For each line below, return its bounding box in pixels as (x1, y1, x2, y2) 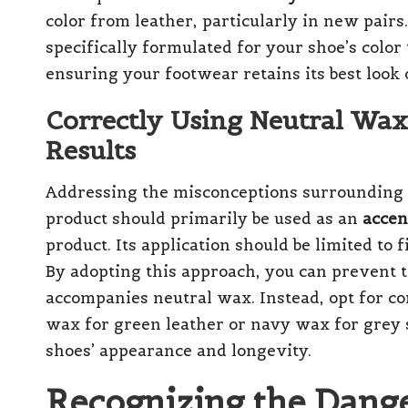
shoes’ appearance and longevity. (46, 340, 311, 361)
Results (46, 133, 136, 167)
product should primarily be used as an (46, 208, 362, 229)
